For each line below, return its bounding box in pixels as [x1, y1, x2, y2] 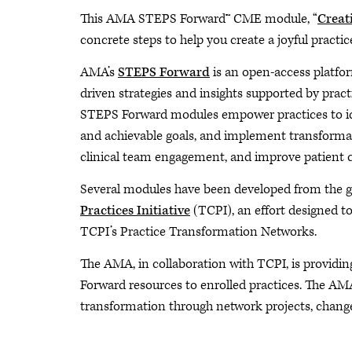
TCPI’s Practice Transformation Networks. [80, 223, 317, 240]
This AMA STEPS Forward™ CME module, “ [80, 10, 317, 27]
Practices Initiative [80, 202, 190, 219]
